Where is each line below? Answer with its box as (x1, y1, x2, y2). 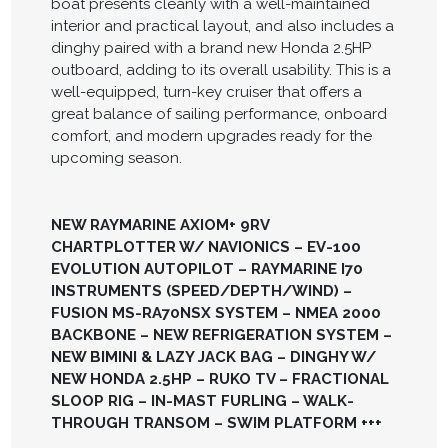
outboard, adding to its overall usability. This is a (50, 60, 391, 79)
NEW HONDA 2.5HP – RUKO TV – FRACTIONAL (50, 370, 389, 389)
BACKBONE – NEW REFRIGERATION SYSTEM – (50, 326, 392, 345)
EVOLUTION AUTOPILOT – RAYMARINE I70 (50, 260, 363, 279)
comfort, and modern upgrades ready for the (50, 126, 372, 145)
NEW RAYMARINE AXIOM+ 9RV (50, 216, 269, 235)
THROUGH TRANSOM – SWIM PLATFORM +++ (50, 414, 382, 433)
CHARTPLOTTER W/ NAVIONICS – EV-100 (50, 238, 361, 257)
